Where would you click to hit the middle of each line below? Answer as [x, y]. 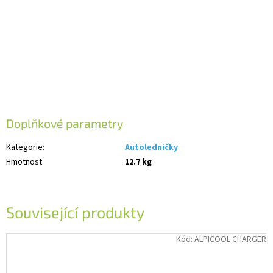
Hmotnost [24, 162]
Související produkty [75, 212]
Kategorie [24, 147]
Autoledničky [151, 147]
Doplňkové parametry [65, 123]
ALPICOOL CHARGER [230, 239]
